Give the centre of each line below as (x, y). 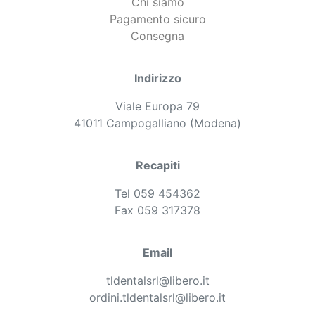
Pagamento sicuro (157, 19)
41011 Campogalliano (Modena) (157, 123)
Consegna (157, 36)
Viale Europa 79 (157, 106)
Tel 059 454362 (157, 193)
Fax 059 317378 (157, 210)
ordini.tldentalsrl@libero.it (157, 297)
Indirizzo (157, 78)
